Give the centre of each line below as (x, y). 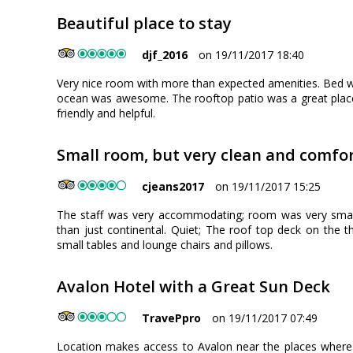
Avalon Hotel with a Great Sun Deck (193, 287)
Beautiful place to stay (144, 24)
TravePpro (172, 318)
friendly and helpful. (106, 113)
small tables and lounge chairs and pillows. (165, 245)
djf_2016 (165, 55)
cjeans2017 (173, 187)
